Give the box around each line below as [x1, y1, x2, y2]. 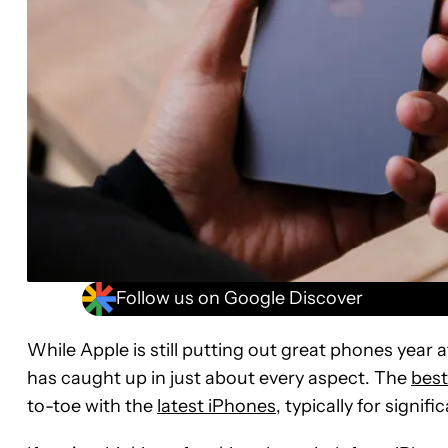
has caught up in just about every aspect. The [27, 366, 411, 389]
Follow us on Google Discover [116, 287, 363, 310]
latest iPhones [157, 394, 276, 417]
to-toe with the [27, 394, 157, 417]
